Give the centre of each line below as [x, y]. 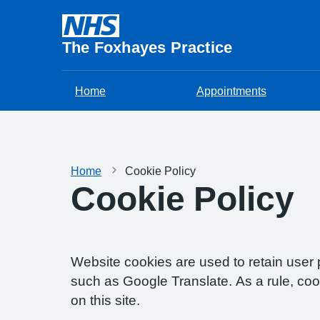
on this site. [105, 300]
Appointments [231, 91]
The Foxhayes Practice [147, 47]
